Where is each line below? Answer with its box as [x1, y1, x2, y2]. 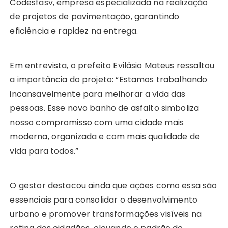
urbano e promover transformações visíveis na [10, 208, 202, 220]
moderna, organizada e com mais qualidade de [10, 130, 200, 142]
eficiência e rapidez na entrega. [10, 24, 138, 37]
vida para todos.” [10, 145, 79, 157]
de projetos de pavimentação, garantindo [10, 10, 180, 22]
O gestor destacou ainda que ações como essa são [10, 179, 217, 191]
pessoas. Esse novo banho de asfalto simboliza [10, 102, 199, 114]
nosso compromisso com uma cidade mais [10, 116, 184, 128]
